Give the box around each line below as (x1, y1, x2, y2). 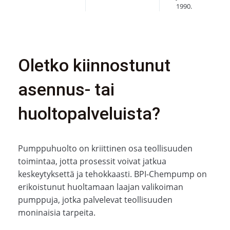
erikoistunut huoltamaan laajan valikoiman (17, 181, 183, 193)
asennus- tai (17, 79, 114, 100)
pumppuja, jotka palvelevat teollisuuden (17, 194, 172, 206)
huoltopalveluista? (17, 103, 160, 124)
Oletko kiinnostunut (17, 55, 170, 76)
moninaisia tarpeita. (17, 207, 95, 219)
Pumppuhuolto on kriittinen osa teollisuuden (17, 143, 193, 155)
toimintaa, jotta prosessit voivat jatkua (17, 156, 166, 167)
